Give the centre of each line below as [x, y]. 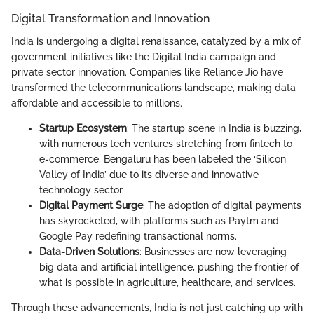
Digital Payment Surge [91, 205]
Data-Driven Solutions [89, 251]
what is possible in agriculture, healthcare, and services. [168, 282]
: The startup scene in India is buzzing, [214, 128]
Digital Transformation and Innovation [110, 19]
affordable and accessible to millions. [97, 103]
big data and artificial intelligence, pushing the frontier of [169, 267]
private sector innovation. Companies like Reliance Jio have [147, 72]
